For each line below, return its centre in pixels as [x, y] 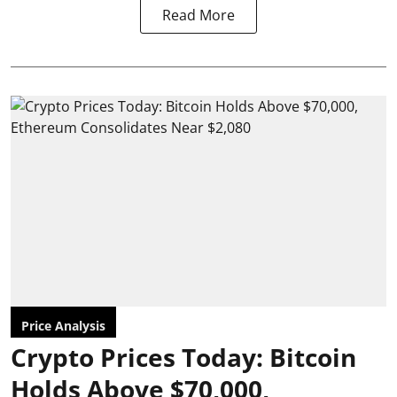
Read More [198, 15]
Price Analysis [63, 326]
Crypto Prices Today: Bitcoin [183, 357]
